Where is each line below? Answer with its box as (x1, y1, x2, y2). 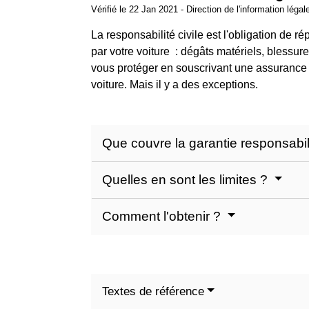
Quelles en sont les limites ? (102, 172, 271, 187)
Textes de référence (102, 284, 204, 298)
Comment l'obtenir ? (102, 208, 224, 223)
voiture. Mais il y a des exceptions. (91, 78, 258, 90)
